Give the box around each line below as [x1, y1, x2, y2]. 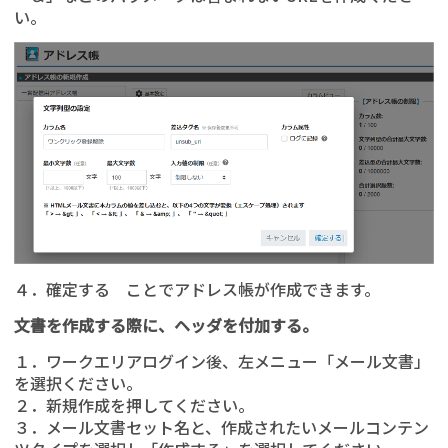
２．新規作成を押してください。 [14, 393, 254, 418]
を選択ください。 [14, 371, 142, 396]
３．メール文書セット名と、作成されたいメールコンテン [14, 415, 429, 440]
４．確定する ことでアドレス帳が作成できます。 [14, 277, 380, 302]
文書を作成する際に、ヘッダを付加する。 [14, 313, 318, 338]
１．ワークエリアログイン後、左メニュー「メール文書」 [14, 349, 430, 374]
